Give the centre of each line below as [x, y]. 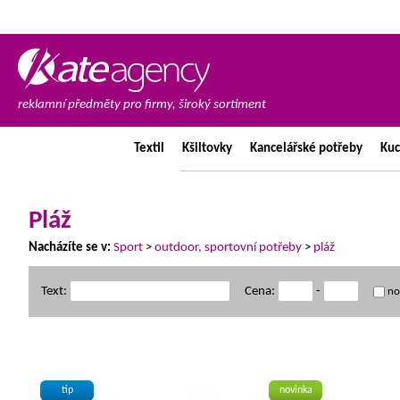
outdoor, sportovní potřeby [228, 248]
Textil [149, 149]
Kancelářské [283, 149]
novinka [296, 390]
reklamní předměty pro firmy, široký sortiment [142, 105]
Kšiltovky [207, 149]
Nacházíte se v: [70, 248]
